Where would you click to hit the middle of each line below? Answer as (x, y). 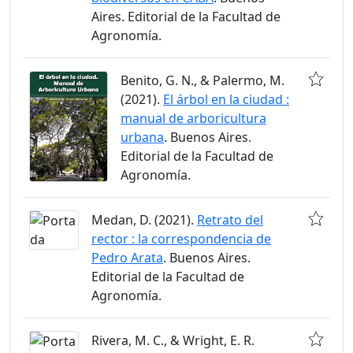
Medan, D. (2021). (144, 220)
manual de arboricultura (193, 119)
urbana (142, 137)
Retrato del (230, 220)
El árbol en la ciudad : (226, 100)
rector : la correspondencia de (181, 239)
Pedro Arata (127, 258)
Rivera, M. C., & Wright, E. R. (173, 341)
